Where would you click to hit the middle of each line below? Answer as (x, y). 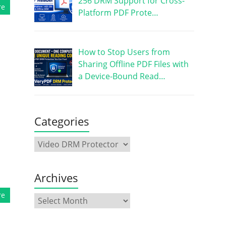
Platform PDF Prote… (118, 12)
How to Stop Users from (124, 52)
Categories (62, 121)
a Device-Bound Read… (122, 76)
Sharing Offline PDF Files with (133, 64)
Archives (56, 178)
